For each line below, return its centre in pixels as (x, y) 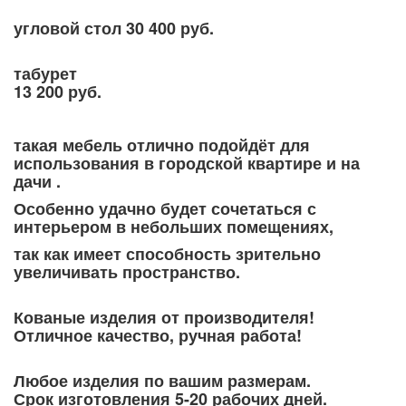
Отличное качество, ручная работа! (158, 336)
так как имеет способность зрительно (167, 254)
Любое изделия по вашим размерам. (162, 381)
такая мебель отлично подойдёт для (162, 145)
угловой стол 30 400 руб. (114, 29)
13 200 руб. (58, 92)
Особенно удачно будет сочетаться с (165, 209)
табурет (45, 74)
